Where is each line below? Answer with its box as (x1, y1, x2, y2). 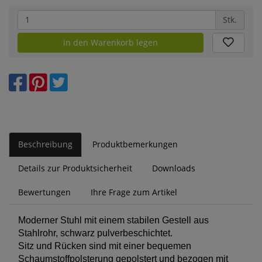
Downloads (152, 163, 195, 174)
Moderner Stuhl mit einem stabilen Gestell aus (18, 215, 209, 226)
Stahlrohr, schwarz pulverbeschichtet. (18, 228, 173, 239)
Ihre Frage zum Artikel (91, 187, 177, 198)
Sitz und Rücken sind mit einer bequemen (18, 241, 191, 251)
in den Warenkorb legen (63, 36, 158, 48)
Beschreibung (18, 139, 73, 150)
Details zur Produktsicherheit (18, 163, 132, 174)
